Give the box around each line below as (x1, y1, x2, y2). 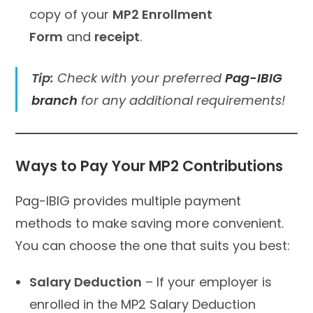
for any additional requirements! (78, 91, 286, 109)
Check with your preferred (54, 68, 226, 87)
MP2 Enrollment (112, 5, 213, 23)
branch (31, 91, 78, 109)
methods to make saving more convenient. (15, 214, 284, 232)
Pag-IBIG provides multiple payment (15, 191, 242, 210)
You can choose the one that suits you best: (15, 236, 291, 254)
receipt (94, 27, 140, 45)
